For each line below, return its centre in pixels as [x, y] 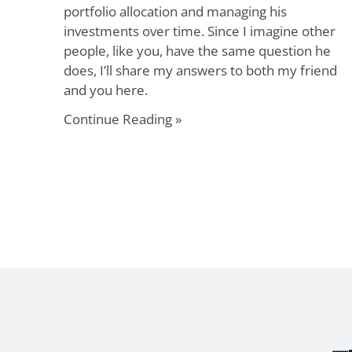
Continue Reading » [122, 119]
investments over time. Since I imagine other [199, 31]
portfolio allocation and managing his [175, 11]
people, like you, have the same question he [197, 51]
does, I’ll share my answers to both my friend [200, 70]
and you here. [105, 90]
